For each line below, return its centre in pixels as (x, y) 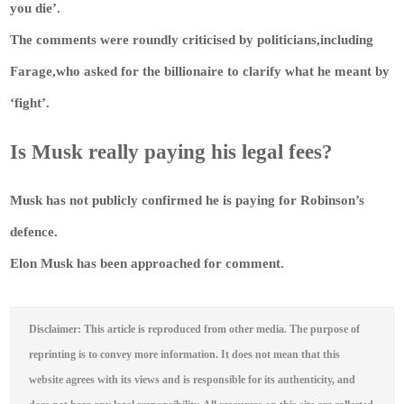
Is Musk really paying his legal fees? (172, 151)
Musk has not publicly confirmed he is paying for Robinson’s (188, 200)
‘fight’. (30, 103)
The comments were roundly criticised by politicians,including (192, 40)
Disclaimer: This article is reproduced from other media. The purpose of (195, 329)
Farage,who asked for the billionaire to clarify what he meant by (200, 72)
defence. (34, 231)
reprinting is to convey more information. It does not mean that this (185, 354)
